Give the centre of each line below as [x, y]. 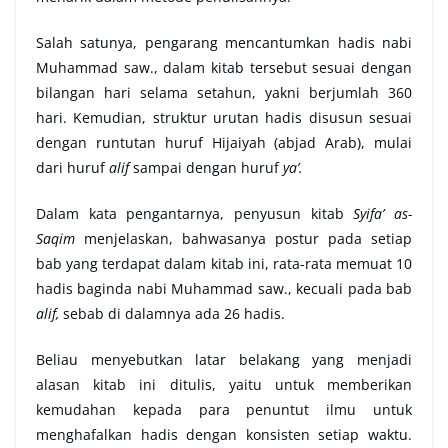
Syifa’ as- [383, 214]
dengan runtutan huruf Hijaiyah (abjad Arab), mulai [224, 143]
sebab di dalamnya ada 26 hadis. [174, 314]
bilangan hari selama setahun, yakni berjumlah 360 [224, 93]
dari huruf [72, 168]
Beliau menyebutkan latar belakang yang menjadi [224, 360]
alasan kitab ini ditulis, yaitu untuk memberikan [224, 385]
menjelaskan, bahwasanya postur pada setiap [248, 239]
